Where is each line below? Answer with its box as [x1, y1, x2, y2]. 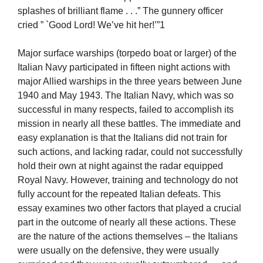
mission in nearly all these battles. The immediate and [18, 119, 241, 129]
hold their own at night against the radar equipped [18, 161, 223, 171]
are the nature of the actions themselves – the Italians [18, 231, 238, 242]
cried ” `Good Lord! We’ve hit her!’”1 [18, 20, 165, 31]
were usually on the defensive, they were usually [18, 245, 219, 256]
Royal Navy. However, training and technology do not [18, 175, 238, 186]
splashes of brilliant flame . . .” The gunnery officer [18, 6, 223, 16]
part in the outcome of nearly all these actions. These [18, 217, 236, 228]
